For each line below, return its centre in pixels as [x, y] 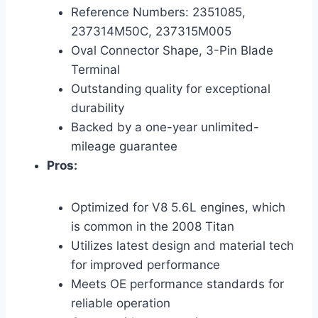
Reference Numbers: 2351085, [158, 12]
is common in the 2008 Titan [153, 227]
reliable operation [121, 303]
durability [98, 108]
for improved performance [146, 265]
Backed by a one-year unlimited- [165, 127]
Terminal [95, 70]
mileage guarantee [124, 147]
